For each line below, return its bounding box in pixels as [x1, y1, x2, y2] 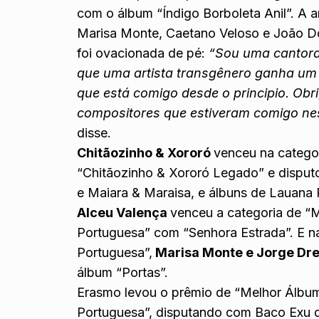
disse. [77, 125, 112, 140]
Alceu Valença [77, 204, 171, 220]
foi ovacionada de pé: [77, 45, 209, 61]
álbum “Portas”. [77, 264, 169, 280]
